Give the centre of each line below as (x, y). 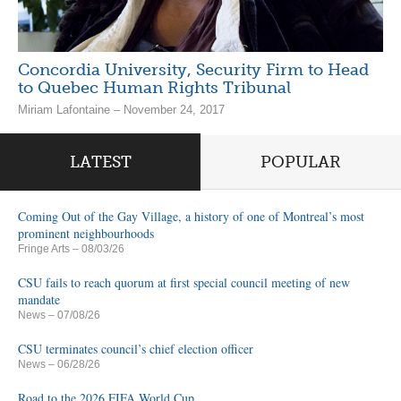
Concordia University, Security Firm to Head (193, 69)
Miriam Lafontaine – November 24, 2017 (121, 109)
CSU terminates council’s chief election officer (136, 349)
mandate (39, 299)
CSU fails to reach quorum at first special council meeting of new (184, 282)
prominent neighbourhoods (86, 233)
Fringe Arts (44, 249)
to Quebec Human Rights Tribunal (154, 87)
